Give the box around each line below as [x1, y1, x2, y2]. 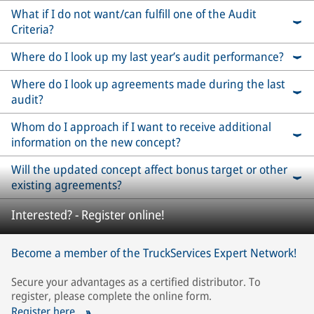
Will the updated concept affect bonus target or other [11, 161, 287, 178]
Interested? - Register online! [11, 206, 165, 224]
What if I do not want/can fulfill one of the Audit [11, 6, 257, 22]
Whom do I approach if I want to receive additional [11, 118, 271, 135]
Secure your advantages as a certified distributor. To [11, 274, 261, 290]
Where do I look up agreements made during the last [11, 76, 285, 93]
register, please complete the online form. [11, 288, 212, 304]
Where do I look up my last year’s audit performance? [11, 48, 284, 65]
